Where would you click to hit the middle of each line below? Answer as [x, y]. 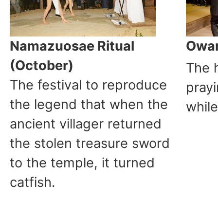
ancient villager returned [86, 124]
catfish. [32, 182]
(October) [42, 65]
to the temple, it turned [82, 163]
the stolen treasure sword [90, 143]
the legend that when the [89, 104]
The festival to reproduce [88, 85]
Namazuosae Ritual [72, 46]
